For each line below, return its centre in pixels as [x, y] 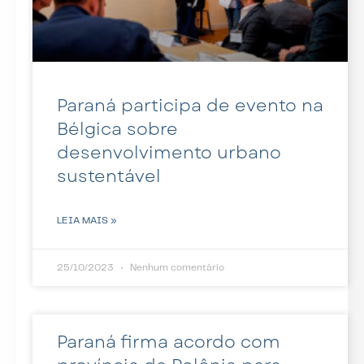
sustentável [109, 176]
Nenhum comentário [176, 267]
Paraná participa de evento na [190, 105]
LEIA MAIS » [87, 220]
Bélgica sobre [117, 129]
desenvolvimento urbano [169, 152]
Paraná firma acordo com [169, 342]
